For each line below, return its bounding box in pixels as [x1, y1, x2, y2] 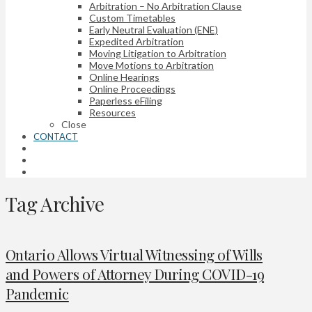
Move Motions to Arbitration [89, 59, 214, 71]
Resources [89, 107, 136, 118]
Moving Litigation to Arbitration [89, 47, 226, 59]
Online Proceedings [89, 83, 175, 95]
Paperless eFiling [89, 95, 162, 107]
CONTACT [33, 131, 78, 142]
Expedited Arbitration [89, 36, 184, 47]
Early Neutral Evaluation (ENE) [89, 24, 218, 36]
